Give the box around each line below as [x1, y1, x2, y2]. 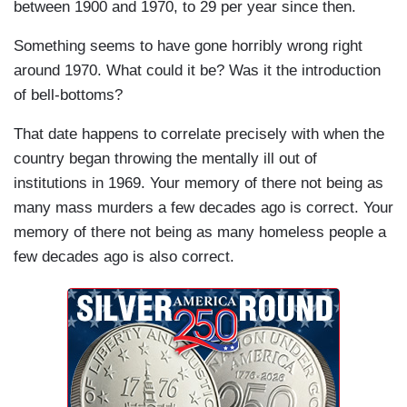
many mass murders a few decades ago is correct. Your [14, 199, 393, 217]
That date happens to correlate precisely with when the [14, 125, 384, 144]
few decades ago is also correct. [14, 248, 234, 266]
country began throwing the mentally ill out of [14, 150, 317, 168]
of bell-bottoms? [14, 86, 123, 104]
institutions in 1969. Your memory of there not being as [14, 174, 383, 193]
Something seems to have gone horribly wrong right [14, 37, 362, 55]
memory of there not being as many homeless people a [14, 223, 386, 242]
